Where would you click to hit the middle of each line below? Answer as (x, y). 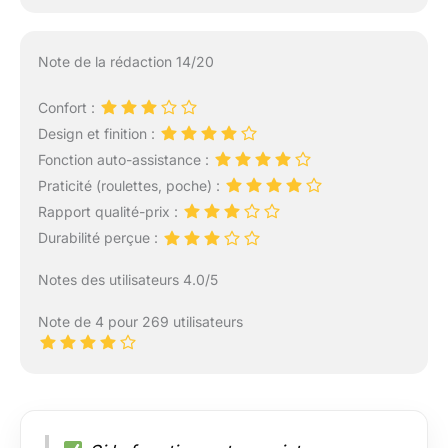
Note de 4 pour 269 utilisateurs (140, 321)
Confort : (68, 107)
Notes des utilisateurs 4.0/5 (127, 279)
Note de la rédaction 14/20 (125, 61)
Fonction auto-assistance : (125, 159)
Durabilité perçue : (99, 238)
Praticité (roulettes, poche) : (130, 186)
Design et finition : (98, 133)
